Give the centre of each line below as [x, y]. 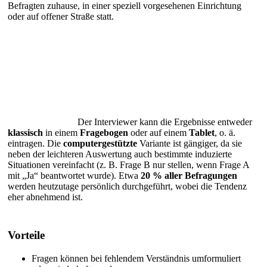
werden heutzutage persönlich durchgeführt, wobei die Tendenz [127, 186]
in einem [61, 132]
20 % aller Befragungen [189, 175]
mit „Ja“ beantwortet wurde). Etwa [74, 175]
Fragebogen [104, 132]
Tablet [202, 132]
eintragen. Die [35, 143]
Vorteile [26, 235]
